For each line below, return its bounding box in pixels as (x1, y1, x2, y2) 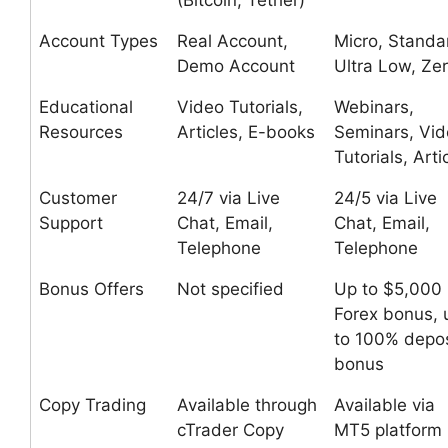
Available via (334, 395, 435, 415)
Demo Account (177, 56, 295, 76)
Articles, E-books (177, 122, 315, 142)
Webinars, (334, 97, 414, 117)
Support (39, 213, 103, 233)
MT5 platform (334, 420, 442, 440)
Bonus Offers (39, 279, 144, 299)
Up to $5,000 (334, 279, 442, 299)
